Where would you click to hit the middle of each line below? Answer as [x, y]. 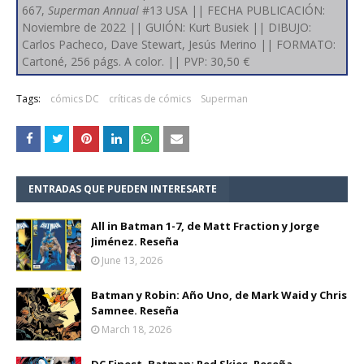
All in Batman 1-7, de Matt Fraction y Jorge [205, 225]
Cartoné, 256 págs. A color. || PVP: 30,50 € [136, 61]
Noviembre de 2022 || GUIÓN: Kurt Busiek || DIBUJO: [167, 27]
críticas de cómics [150, 98]
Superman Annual [93, 10]
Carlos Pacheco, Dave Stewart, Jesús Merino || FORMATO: [179, 44]
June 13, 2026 [132, 260]
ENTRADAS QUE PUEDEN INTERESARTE [123, 188]
